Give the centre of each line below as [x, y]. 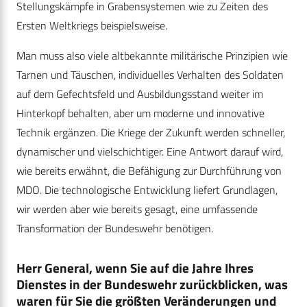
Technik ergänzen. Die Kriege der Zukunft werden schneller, [151, 133]
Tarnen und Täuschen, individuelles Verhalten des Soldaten [150, 75]
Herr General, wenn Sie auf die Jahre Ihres [135, 268]
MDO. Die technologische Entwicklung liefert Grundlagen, [147, 190]
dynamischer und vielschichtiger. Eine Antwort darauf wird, [150, 152]
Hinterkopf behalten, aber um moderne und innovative [140, 113]
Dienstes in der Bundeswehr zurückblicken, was [152, 284]
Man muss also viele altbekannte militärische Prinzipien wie [152, 56]
